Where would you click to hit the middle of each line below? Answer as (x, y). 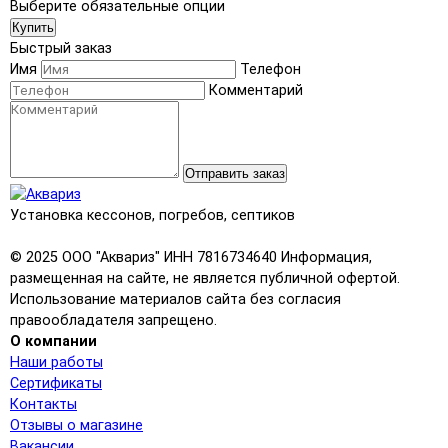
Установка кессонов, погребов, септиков (152, 215)
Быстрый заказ (61, 48)
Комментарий (256, 90)
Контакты (43, 404)
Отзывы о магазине (76, 425)
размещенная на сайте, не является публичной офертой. (205, 278)
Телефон (270, 69)
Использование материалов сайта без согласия (175, 299)
